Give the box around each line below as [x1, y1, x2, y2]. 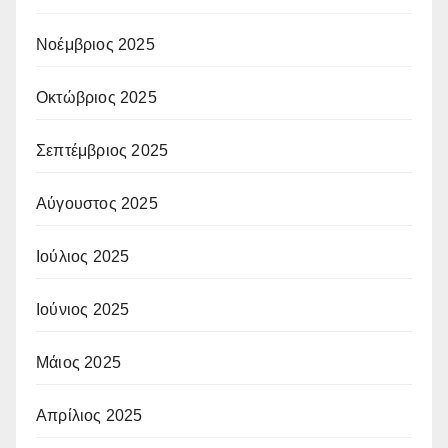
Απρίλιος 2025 [36, 406, 143, 424]
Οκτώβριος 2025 [36, 88, 157, 106]
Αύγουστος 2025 [36, 194, 158, 212]
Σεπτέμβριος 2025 [36, 141, 169, 159]
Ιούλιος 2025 [36, 247, 130, 265]
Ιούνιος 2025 [36, 300, 130, 318]
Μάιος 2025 [36, 353, 121, 371]
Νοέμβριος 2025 [36, 35, 155, 53]
